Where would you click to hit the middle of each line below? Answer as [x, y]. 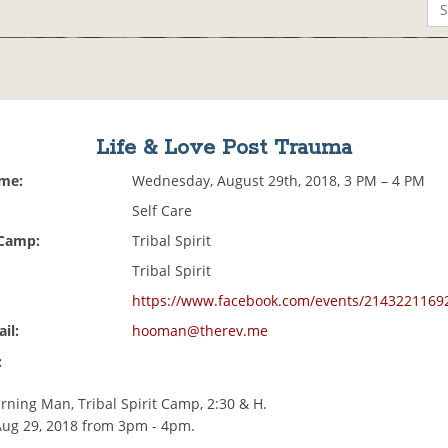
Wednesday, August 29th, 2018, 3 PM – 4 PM [279, 181]
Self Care [162, 211]
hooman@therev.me [200, 331]
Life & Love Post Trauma [223, 148]
